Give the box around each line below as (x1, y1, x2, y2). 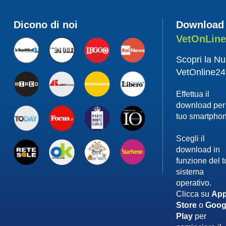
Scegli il (176, 134, 205, 143)
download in (176, 145, 220, 154)
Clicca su (176, 189, 212, 198)
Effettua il (176, 89, 210, 98)
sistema (176, 167, 204, 176)
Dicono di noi (13, 19, 78, 30)
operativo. (176, 178, 212, 187)
